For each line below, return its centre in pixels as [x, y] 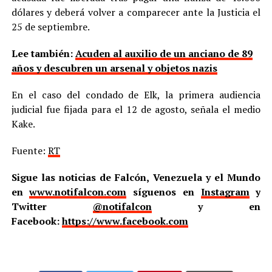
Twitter [52, 206]
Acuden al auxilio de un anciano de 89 [164, 53]
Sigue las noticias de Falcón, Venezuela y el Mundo [136, 177]
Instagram [225, 192]
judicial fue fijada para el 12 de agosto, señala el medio [136, 109]
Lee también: [43, 53]
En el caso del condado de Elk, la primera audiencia [136, 94]
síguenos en [164, 192]
